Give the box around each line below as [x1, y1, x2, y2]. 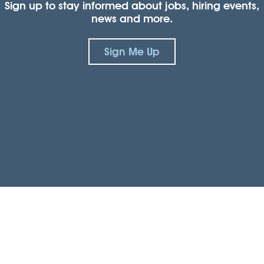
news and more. [91, 12, 173, 25]
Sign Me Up [104, 45, 160, 58]
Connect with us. [90, 247, 174, 260]
